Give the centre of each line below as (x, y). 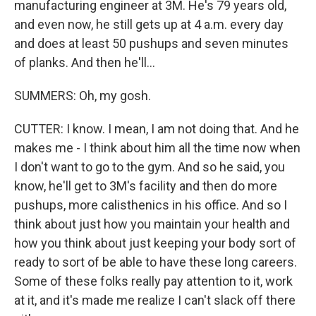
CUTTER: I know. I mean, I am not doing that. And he (157, 129)
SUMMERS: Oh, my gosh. (83, 96)
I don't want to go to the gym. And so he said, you (150, 167)
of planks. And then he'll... (85, 62)
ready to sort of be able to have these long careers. (156, 262)
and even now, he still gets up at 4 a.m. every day (149, 24)
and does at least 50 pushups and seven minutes (151, 43)
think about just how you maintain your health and (152, 224)
